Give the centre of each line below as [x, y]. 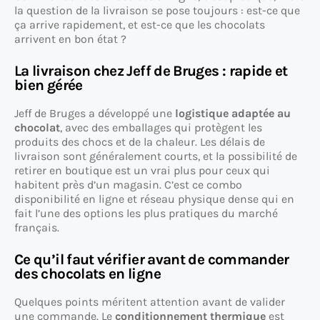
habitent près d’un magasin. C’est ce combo [128, 185]
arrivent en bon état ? [70, 39]
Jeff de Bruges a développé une [95, 114]
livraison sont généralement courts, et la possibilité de [156, 156]
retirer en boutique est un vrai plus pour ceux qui [142, 171]
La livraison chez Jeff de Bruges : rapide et [151, 71]
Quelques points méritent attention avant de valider [150, 302]
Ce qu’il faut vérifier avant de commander [152, 260]
